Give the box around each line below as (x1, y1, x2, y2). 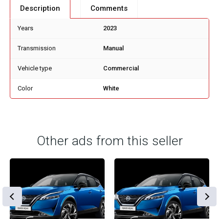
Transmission (18, 44, 56, 52)
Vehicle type (18, 65, 52, 72)
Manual (103, 44, 124, 52)
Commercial (103, 65, 139, 72)
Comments (90, 4, 128, 13)
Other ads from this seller (36, 133, 183, 149)
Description (20, 4, 60, 13)
